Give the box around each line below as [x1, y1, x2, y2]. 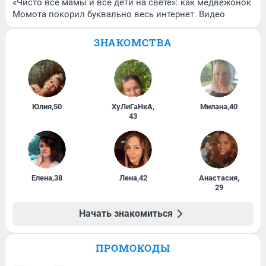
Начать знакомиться [79, 208, 173, 220]
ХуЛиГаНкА [112, 102, 153, 112]
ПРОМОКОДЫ [96, 241, 170, 255]
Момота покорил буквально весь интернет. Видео [12, 9, 225, 20]
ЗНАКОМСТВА [94, 36, 172, 50]
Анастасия [198, 173, 237, 183]
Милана [200, 102, 228, 112]
